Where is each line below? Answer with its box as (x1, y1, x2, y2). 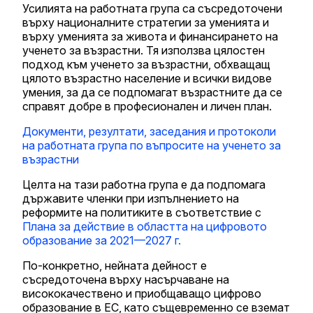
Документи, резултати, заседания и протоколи (22, 124, 276, 138)
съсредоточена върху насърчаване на (22, 272, 229, 286)
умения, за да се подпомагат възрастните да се (22, 85, 282, 99)
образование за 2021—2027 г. (22, 233, 181, 247)
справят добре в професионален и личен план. (22, 99, 272, 113)
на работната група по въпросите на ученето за (22, 138, 281, 152)
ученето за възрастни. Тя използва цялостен (22, 43, 265, 57)
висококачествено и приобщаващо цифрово (22, 286, 261, 300)
